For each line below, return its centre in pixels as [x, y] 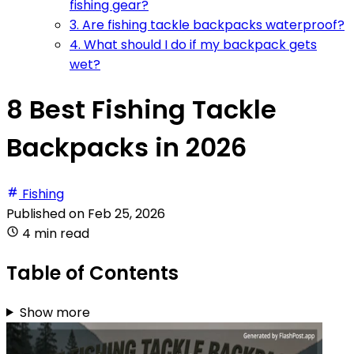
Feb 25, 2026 [126, 213]
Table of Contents [92, 273]
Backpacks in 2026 [126, 148]
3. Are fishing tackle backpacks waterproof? [207, 24]
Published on [47, 213]
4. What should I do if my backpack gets [193, 44]
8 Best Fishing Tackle [141, 110]
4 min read [56, 233]
